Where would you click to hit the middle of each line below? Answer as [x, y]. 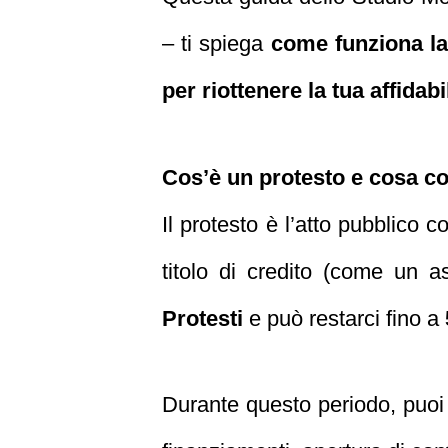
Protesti [202, 318]
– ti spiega [216, 44]
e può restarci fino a [344, 318]
